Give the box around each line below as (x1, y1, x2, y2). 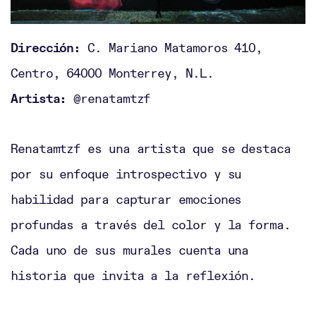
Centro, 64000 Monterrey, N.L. (11, 65, 214, 82)
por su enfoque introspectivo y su (11, 166, 242, 183)
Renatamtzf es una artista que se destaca (11, 140, 291, 157)
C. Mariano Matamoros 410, (80, 39, 263, 56)
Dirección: (11, 39, 81, 56)
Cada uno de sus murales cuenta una (11, 242, 249, 259)
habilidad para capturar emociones (11, 191, 242, 208)
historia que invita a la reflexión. (11, 267, 256, 284)
